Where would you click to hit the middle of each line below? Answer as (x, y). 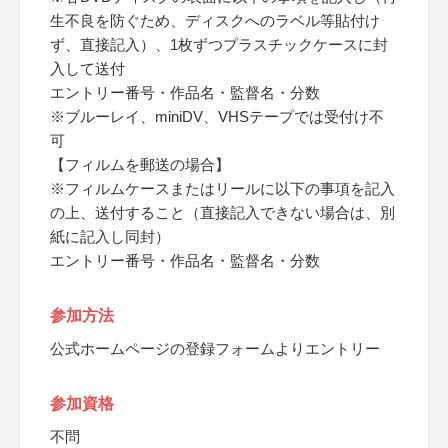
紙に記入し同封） (110, 236)
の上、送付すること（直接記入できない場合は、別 (222, 212)
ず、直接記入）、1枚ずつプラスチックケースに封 (219, 44)
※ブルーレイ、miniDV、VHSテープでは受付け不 (217, 116)
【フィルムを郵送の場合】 (140, 164)
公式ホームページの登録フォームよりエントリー (215, 348)
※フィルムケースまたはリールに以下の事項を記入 (222, 188)
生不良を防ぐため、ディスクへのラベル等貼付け (215, 20)
